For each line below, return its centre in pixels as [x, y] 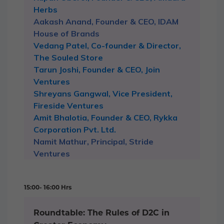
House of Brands [66, 34]
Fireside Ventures [68, 106]
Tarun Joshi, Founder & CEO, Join [97, 70]
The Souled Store [68, 58]
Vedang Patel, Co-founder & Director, [107, 46]
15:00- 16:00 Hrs [48, 187]
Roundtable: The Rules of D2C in [101, 213]
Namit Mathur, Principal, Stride [93, 142]
